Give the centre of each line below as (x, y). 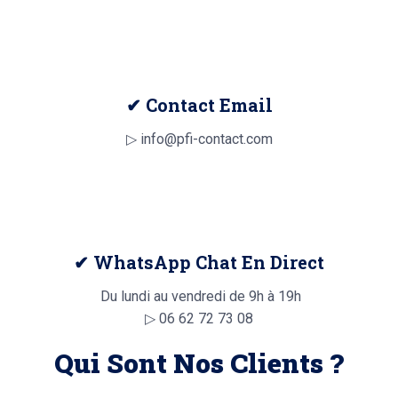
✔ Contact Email (199, 105)
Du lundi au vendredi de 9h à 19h (199, 297)
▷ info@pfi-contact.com (199, 139)
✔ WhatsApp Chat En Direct (199, 263)
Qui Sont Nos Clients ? (199, 363)
